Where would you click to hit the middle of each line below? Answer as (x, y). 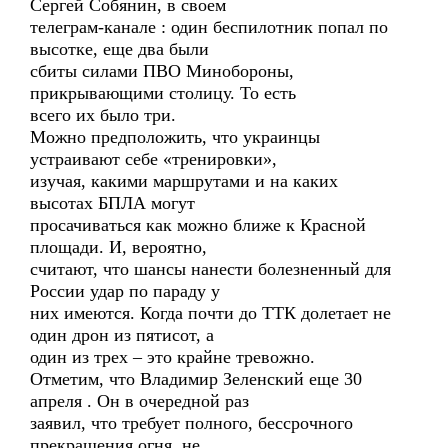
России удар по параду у (125, 291)
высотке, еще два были (119, 49)
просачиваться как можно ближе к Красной (198, 225)
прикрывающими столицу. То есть (163, 93)
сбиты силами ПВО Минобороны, (162, 71)
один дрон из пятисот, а (122, 335)
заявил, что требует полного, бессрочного (191, 423)
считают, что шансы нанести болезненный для (210, 269)
